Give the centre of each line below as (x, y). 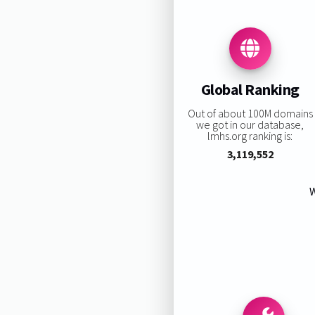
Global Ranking (250, 90)
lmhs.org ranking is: (250, 135)
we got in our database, (250, 124)
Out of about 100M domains (250, 113)
